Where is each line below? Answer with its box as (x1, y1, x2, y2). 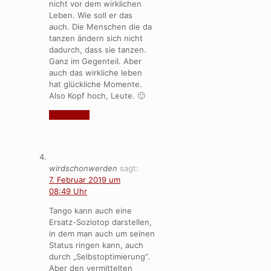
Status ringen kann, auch (49, 240, 143, 250)
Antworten (49, 109, 90, 120)
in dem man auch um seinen (49, 228, 155, 238)
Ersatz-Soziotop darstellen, (49, 217, 152, 227)
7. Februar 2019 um (49, 174, 120, 184)
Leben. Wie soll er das (49, 10, 132, 20)
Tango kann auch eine (49, 205, 132, 215)
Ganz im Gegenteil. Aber (49, 56, 142, 66)
